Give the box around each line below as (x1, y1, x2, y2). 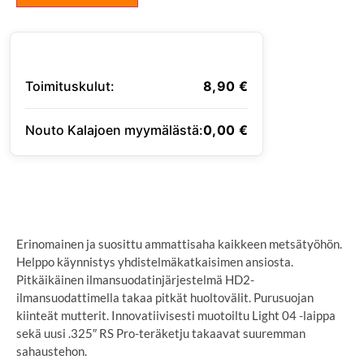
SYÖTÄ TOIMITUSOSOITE (26, 181, 175, 196)
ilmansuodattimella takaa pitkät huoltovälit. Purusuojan (16, 289, 314, 305)
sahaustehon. (16, 343, 87, 358)
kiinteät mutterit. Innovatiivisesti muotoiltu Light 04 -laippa (16, 307, 336, 323)
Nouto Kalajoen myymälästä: (25, 121, 203, 138)
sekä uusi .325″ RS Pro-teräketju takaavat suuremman (16, 325, 305, 340)
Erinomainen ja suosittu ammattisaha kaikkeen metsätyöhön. (16, 236, 342, 251)
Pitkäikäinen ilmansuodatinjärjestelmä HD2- (16, 271, 254, 287)
